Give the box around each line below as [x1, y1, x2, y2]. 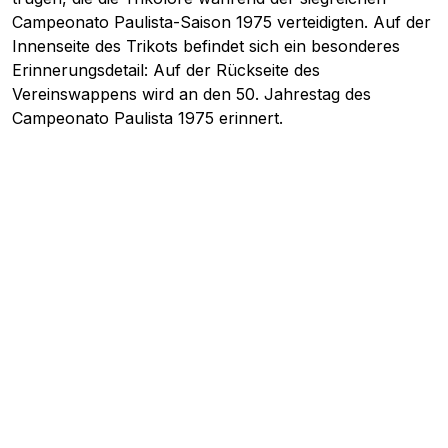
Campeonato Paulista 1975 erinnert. [12, 108, 283, 129]
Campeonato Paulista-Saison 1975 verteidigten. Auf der [12, 12, 431, 33]
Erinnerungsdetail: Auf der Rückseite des [12, 60, 320, 81]
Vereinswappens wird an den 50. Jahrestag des [12, 84, 371, 105]
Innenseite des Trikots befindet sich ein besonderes [12, 36, 400, 57]
